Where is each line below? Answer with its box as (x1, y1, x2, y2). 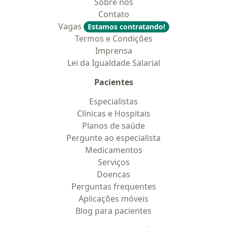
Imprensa (95, 45, 132, 56)
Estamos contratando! (87, 22, 165, 31)
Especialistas (89, 96, 138, 107)
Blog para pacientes (75, 205, 152, 216)
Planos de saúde (82, 120, 145, 131)
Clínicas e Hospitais (77, 108, 150, 119)
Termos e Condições (74, 33, 153, 44)
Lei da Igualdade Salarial (67, 57, 160, 68)
